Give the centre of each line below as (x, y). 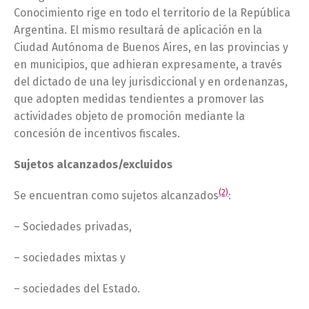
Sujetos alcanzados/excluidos (93, 165)
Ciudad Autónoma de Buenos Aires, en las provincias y (151, 47)
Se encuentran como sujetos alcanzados (116, 196)
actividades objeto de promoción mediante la (129, 116)
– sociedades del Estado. (77, 289)
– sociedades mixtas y (70, 258)
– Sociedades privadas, (73, 227)
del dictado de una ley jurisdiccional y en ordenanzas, (151, 82)
